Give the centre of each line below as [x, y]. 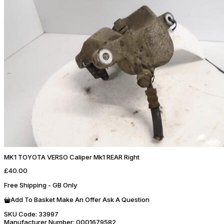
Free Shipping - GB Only [40, 185]
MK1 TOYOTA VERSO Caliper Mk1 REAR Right [72, 157]
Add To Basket [33, 199]
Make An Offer [79, 199]
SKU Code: [20, 214]
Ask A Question [126, 199]
